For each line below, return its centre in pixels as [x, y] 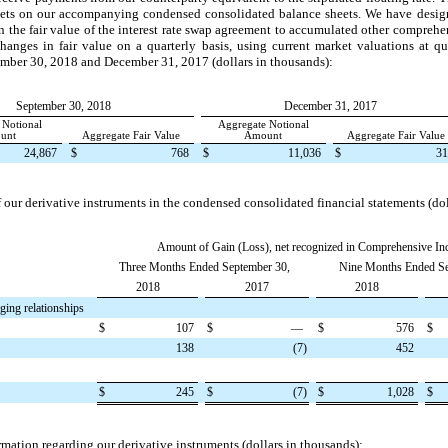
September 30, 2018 [63, 105]
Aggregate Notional [263, 124]
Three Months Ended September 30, [204, 266]
